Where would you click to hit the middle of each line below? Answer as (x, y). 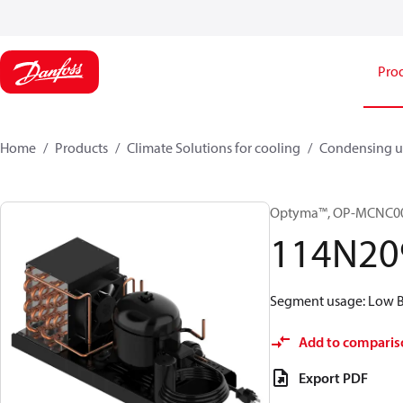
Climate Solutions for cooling (214, 148)
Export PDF (333, 378)
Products (81, 148)
